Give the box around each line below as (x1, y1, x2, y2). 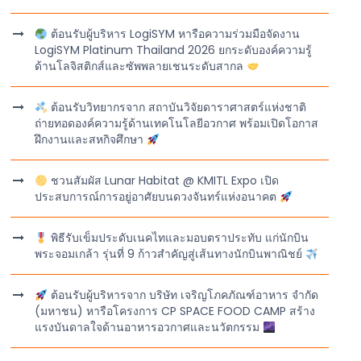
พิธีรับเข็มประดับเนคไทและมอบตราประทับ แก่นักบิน (48, 230, 309, 247)
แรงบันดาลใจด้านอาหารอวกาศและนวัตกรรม (35, 319, 263, 336)
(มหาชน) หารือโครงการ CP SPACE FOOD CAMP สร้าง (35, 303, 316, 320)
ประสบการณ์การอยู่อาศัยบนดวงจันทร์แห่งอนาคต (35, 189, 280, 205)
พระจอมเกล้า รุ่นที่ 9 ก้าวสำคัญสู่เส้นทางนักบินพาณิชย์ (35, 246, 306, 263)
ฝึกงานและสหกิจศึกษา (35, 131, 147, 148)
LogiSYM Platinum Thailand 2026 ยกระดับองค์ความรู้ (35, 42, 313, 59)
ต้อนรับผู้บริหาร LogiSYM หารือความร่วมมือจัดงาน (48, 26, 301, 43)
